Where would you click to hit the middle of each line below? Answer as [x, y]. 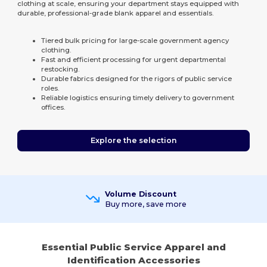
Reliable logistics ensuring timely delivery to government [138, 97]
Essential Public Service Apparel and [133, 247]
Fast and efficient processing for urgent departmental [134, 59]
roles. [50, 88]
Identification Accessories [133, 260]
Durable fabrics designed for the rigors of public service [137, 78]
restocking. [60, 69]
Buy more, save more [145, 204]
